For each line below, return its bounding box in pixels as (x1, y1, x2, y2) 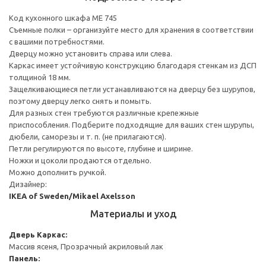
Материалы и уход (90, 208, 176, 219)
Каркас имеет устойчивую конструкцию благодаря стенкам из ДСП (9, 61, 256, 69)
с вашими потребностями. (9, 37, 104, 46)
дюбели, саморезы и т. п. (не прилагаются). (9, 132, 166, 141)
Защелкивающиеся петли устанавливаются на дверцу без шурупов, (9, 84, 255, 93)
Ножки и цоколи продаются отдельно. (9, 156, 151, 164)
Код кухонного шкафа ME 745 (9, 13, 117, 22)
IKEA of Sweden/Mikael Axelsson (9, 191, 135, 200)
